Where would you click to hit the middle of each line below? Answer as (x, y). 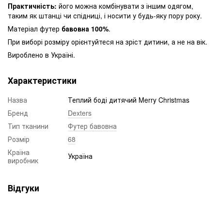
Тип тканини (28, 126)
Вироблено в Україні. (41, 54)
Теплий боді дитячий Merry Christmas (129, 100)
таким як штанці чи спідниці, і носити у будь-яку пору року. (105, 15)
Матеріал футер (35, 28)
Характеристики (42, 80)
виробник (23, 160)
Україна (80, 156)
